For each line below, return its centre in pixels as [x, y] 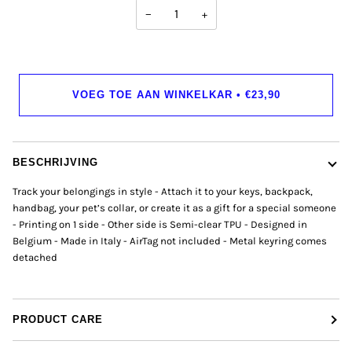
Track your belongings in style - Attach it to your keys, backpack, [163, 192]
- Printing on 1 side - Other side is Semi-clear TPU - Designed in [160, 225]
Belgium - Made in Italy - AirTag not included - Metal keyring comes [170, 241]
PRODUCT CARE [58, 319]
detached [35, 258]
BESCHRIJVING [55, 163]
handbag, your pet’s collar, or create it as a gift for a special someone [174, 208]
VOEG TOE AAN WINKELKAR [152, 95]
